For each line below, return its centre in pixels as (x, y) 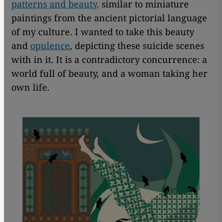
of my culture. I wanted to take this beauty (103, 32)
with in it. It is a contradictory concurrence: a (109, 60)
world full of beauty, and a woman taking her (110, 74)
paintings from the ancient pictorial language (109, 18)
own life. (30, 87)
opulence (50, 46)
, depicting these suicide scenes (137, 46)
